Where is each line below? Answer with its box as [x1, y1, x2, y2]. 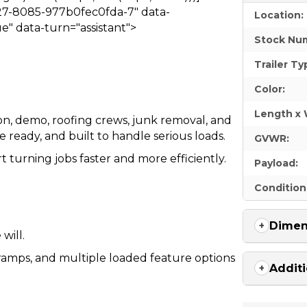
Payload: [254, 156, 299, 169]
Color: [254, 82, 286, 95]
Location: [254, 8, 304, 21]
